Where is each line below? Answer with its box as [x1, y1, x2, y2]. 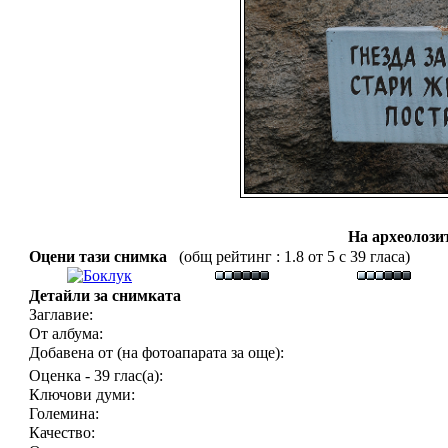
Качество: [29, 424, 95, 441]
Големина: [29, 405, 99, 422]
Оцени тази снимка [29, 248, 175, 265]
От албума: [29, 325, 103, 342]
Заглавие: [29, 306, 93, 323]
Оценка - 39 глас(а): [29, 367, 163, 384]
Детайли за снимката [29, 287, 181, 304]
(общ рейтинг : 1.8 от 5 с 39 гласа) [175, 248, 410, 265]
